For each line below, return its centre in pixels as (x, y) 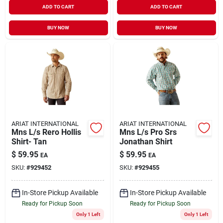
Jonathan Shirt (146, 141)
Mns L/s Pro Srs (148, 132)
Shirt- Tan (29, 141)
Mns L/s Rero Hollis (46, 132)
